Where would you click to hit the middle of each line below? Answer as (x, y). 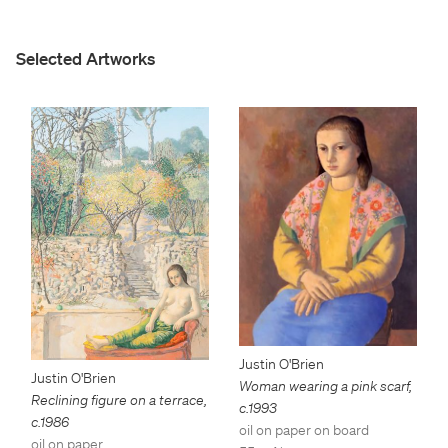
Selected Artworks (85, 58)
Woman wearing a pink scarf (324, 386)
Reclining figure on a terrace (117, 400)
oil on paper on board (304, 430)
